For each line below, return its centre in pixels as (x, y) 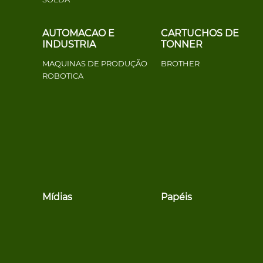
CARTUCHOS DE (200, 33)
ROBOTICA (63, 76)
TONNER (181, 44)
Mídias (57, 197)
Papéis (176, 197)
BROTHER (180, 63)
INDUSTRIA (69, 44)
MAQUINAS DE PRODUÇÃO (95, 63)
